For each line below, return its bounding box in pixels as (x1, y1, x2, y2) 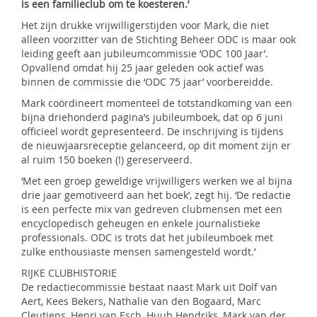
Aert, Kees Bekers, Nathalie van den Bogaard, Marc (21, 294, 261, 308)
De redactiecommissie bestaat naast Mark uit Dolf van (21, 280, 277, 294)
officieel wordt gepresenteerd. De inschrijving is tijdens (21, 125, 284, 138)
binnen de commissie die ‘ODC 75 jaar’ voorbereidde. (21, 75, 273, 88)
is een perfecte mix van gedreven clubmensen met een (21, 202, 282, 216)
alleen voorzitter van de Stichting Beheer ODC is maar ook (21, 33, 296, 46)
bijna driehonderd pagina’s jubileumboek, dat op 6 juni (21, 110, 283, 124)
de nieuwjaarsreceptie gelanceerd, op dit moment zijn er (21, 139, 291, 152)
